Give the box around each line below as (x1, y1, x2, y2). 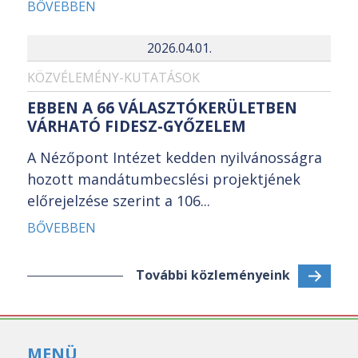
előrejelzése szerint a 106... (27, 190, 210, 210)
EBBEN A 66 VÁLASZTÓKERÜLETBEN (27, 97, 297, 118)
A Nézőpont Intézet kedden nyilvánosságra (27, 147, 322, 167)
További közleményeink (136, 265, 290, 284)
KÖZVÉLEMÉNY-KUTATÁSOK (27, 69, 200, 87)
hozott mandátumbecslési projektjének (27, 169, 300, 189)
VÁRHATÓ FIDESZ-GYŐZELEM (27, 115, 246, 137)
